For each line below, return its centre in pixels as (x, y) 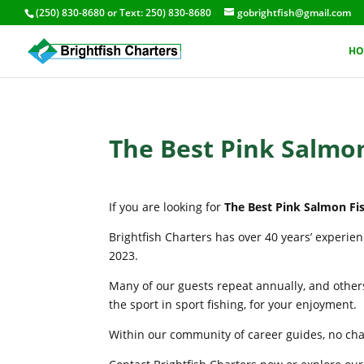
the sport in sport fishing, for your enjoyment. (233, 304)
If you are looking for (167, 207)
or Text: (125, 13)
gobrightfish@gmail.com (294, 13)
